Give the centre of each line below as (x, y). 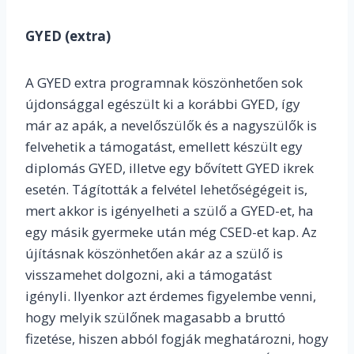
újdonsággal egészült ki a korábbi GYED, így (163, 104)
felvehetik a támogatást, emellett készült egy (164, 147)
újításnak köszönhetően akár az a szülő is (154, 254)
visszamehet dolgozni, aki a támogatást (149, 275)
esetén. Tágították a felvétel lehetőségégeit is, (166, 190)
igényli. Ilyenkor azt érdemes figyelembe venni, (171, 296)
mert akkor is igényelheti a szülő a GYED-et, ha (169, 211)
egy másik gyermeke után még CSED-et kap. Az (171, 232)
